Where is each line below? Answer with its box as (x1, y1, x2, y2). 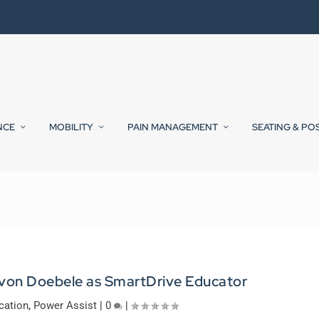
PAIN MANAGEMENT (127, 121, 218, 134)
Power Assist (33, 299, 98, 313)
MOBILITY (49, 121, 93, 134)
